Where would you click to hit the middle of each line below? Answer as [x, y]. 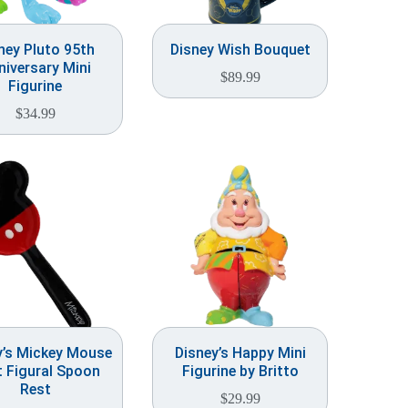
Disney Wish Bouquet [240, 50]
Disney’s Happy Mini [240, 353]
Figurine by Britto [240, 371]
